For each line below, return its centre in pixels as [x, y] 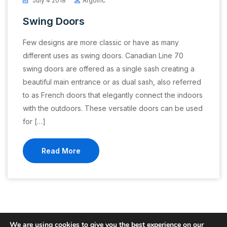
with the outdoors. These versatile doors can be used [113, 108]
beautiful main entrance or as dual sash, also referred [112, 82]
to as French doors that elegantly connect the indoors [113, 95]
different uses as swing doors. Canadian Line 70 [103, 56]
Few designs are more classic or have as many [101, 43]
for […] [34, 122]
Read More [61, 151]
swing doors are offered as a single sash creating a [109, 69]
